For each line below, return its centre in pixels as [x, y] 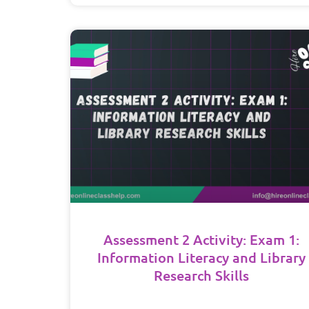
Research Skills [202, 276]
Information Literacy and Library [202, 258]
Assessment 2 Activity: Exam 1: [202, 240]
